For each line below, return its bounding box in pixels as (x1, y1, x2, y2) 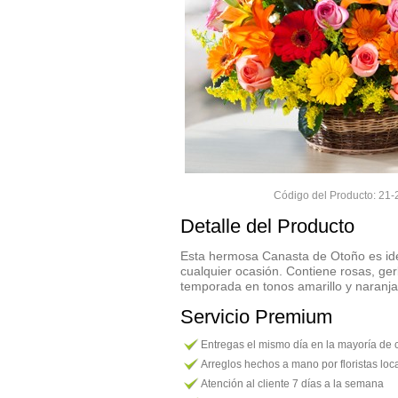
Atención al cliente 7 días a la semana (201, 378, 384, 390)
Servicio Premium (180, 306, 332, 328)
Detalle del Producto (180, 215, 354, 237)
